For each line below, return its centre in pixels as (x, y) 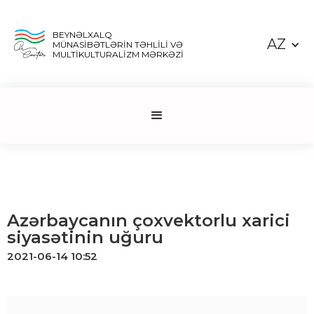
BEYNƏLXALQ (82, 34)
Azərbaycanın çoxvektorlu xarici (149, 220)
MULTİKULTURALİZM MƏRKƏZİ (118, 54)
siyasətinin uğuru (85, 237)
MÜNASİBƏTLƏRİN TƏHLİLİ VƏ (117, 44)
